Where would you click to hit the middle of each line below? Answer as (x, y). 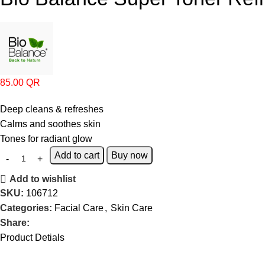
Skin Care (132, 208)
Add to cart (77, 156)
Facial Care (79, 208)
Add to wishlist (43, 179)
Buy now (130, 156)
